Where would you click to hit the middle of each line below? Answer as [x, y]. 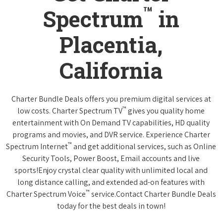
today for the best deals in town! [111, 206]
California [111, 70]
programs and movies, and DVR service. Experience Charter [111, 134]
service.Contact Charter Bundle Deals [153, 194]
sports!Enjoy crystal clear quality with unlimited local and [111, 170]
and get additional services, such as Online [144, 146]
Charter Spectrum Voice [46, 194]
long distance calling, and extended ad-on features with [111, 182]
